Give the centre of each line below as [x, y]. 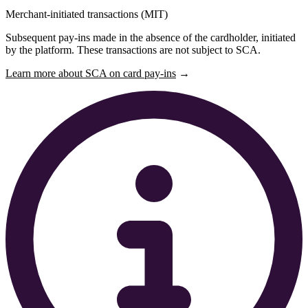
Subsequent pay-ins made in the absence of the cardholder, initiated [151, 38]
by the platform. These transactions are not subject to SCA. [133, 50]
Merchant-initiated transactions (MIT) [87, 14]
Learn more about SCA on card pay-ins [91, 74]
